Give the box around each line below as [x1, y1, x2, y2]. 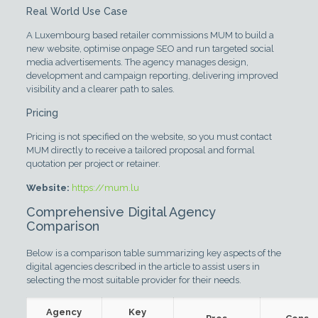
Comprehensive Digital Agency [26, 204, 216, 219]
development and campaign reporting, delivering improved [26, 70, 278, 81]
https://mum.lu [71, 182, 139, 193]
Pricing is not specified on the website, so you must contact [26, 131, 272, 142]
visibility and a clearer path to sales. [26, 83, 175, 94]
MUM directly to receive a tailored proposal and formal [26, 144, 255, 155]
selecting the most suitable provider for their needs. [26, 274, 241, 285]
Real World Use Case [26, 5, 128, 17]
